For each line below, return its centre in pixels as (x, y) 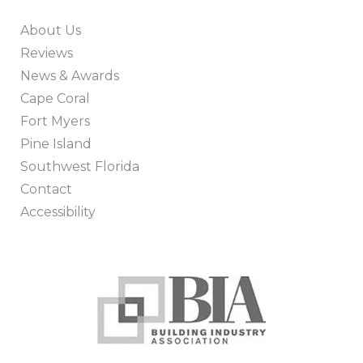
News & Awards (70, 76)
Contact (46, 190)
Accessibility (58, 212)
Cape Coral (55, 99)
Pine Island (56, 144)
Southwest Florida (80, 167)
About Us (51, 31)
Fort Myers (55, 122)
